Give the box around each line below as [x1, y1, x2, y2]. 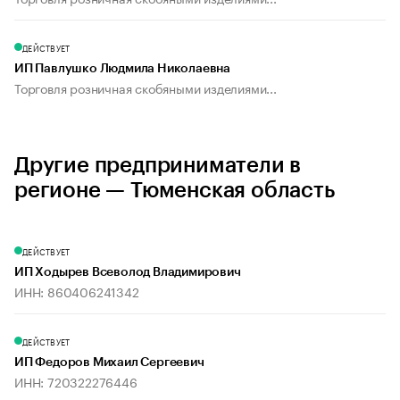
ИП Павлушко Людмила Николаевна [14, 62, 230, 76]
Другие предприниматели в [14, 154, 302, 177]
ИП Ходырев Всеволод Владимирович [14, 266, 241, 279]
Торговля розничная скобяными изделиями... [14, 78, 277, 98]
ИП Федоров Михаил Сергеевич [14, 356, 204, 370]
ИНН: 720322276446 [14, 371, 137, 392]
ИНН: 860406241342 [14, 281, 139, 302]
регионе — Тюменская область [14, 179, 335, 202]
